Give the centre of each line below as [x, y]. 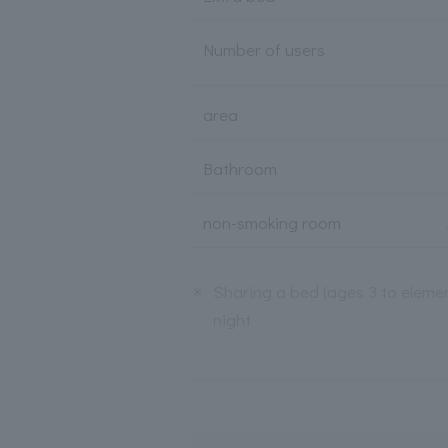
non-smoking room [271, 222]
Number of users [263, 49]
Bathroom [239, 168]
